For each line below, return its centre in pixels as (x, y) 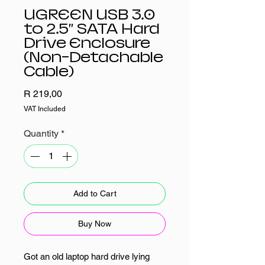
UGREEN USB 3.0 (89, 14)
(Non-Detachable (93, 57)
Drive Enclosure (87, 43)
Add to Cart (95, 193)
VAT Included (45, 109)
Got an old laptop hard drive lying (87, 256)
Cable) (49, 71)
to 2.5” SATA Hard (92, 29)
